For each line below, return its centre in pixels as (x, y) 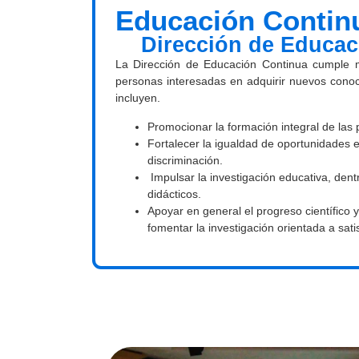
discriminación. (185, 160)
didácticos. (174, 194)
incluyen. (138, 98)
